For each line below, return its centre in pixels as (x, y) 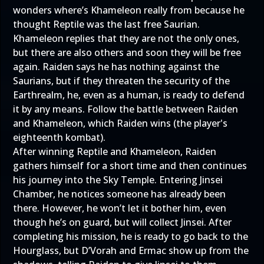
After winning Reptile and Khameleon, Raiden (115, 151)
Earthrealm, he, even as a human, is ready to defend (129, 95)
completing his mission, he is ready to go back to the (131, 236)
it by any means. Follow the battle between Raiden (126, 109)
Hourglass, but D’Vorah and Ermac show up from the (131, 250)
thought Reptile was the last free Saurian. (106, 24)
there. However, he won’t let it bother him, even (120, 208)
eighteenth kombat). (59, 137)
